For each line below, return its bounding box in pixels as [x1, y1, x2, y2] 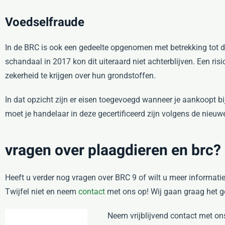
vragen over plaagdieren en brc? [5, 140, 221, 162]
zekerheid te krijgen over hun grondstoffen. [5, 71, 156, 80]
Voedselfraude [5, 14, 84, 31]
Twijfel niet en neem [5, 187, 78, 196]
